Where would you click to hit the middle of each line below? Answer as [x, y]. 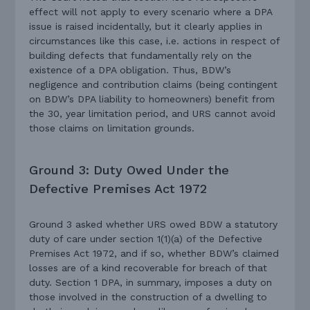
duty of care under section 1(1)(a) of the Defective [146, 238]
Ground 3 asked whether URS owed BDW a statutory [154, 224]
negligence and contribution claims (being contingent [154, 85]
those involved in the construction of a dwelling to [148, 297]
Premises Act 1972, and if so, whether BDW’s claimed [154, 253]
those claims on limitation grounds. [112, 128]
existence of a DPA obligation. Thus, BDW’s [130, 70]
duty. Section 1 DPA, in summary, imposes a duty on [151, 282]
